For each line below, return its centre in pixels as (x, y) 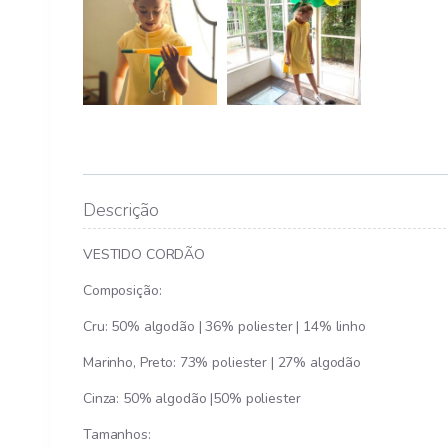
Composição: (122, 291)
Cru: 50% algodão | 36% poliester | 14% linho (224, 327)
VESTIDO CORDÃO (144, 255)
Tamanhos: (117, 435)
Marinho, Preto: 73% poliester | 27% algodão (222, 363)
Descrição (121, 210)
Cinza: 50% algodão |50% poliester (192, 399)
